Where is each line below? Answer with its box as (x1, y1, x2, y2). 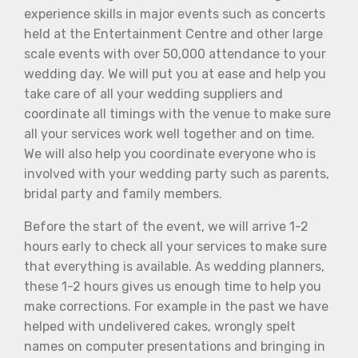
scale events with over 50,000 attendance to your (24, 46, 326, 62)
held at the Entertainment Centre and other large (24, 26, 323, 42)
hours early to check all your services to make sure (24, 238, 327, 254)
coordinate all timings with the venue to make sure (24, 105, 331, 121)
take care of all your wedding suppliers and (24, 86, 283, 101)
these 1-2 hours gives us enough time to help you (24, 278, 321, 294)
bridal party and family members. (24, 185, 225, 201)
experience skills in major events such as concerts (24, 6, 325, 22)
